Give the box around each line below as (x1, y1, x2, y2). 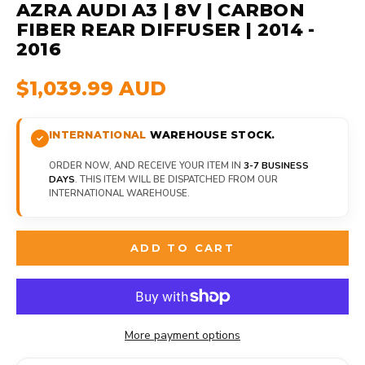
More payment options (125, 328, 240, 344)
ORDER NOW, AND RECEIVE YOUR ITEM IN (49, 158, 244, 172)
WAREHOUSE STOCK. (146, 128, 275, 141)
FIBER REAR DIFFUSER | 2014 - (16, 18, 315, 41)
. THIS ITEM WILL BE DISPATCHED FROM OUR (75, 172, 278, 186)
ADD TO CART (130, 241, 235, 255)
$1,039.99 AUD (16, 76, 166, 100)
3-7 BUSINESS (244, 158, 309, 172)
